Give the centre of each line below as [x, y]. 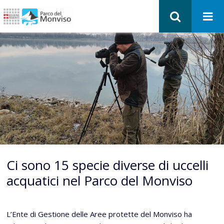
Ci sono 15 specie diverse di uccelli [107, 165]
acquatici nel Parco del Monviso [99, 180]
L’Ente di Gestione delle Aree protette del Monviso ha [99, 214]
